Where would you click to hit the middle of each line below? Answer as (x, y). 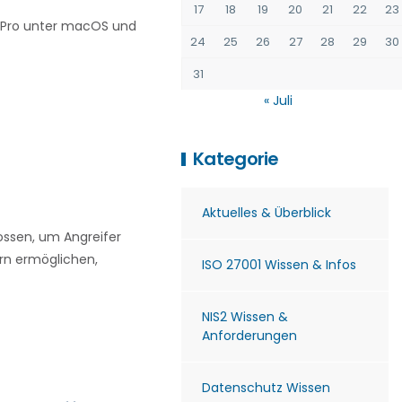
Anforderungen (249, 336)
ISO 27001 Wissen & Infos (279, 265)
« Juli (278, 100)
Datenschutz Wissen (266, 388)
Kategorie (236, 159)
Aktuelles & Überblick (267, 213)
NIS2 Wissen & (245, 317)
